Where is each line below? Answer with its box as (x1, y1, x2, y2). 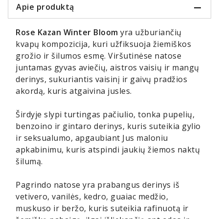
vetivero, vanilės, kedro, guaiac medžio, (16, 191, 168, 202)
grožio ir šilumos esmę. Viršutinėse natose (16, 50, 181, 62)
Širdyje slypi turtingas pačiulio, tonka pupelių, (16, 109, 195, 120)
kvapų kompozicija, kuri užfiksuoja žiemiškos (16, 39, 191, 50)
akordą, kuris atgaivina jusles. (16, 86, 132, 97)
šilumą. (16, 156, 43, 167)
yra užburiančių (118, 27, 182, 38)
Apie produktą (16, 1, 74, 13)
